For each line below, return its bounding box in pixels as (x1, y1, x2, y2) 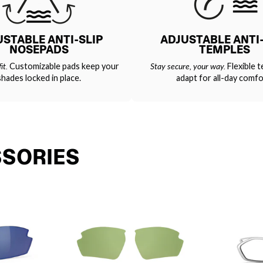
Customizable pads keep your (7, 60, 119, 71)
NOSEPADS (9, 42, 69, 56)
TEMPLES (198, 42, 250, 56)
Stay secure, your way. (150, 60, 225, 71)
